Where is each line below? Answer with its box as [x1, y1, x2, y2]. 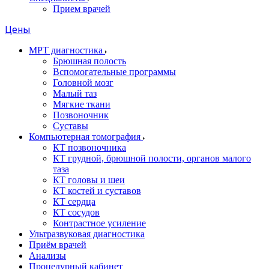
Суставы [53, 121, 88, 131]
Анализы [29, 250, 66, 261]
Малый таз [53, 88, 97, 98]
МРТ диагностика [29, 45, 105, 55]
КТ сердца [53, 196, 95, 207]
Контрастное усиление [53, 218, 146, 228]
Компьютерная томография [29, 131, 143, 142]
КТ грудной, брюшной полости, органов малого [53, 153, 251, 163]
